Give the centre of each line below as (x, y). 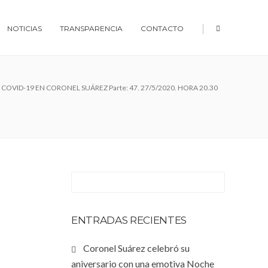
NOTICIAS (25, 28)
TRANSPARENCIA (91, 28)
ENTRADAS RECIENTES (129, 220)
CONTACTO (162, 28)
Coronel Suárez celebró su (136, 248)
